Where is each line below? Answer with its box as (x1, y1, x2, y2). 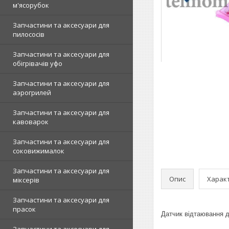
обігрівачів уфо (13, 59, 62, 68)
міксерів (13, 175, 39, 185)
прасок (13, 204, 36, 214)
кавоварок (13, 117, 49, 126)
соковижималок (13, 146, 64, 155)
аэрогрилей (13, 88, 51, 97)
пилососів (13, 30, 44, 39)
